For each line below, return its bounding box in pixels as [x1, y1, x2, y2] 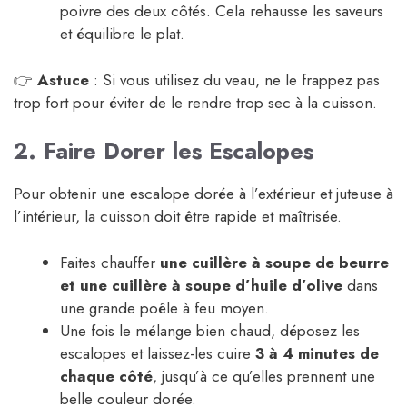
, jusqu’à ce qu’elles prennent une [153, 364, 375, 387]
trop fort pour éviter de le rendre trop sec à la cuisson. [14, 91, 377, 114]
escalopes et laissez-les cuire [60, 342, 255, 364]
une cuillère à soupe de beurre [160, 251, 389, 273]
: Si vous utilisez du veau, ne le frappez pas [89, 68, 380, 91]
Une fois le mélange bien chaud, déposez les [60, 319, 360, 342]
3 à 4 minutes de [255, 342, 379, 364]
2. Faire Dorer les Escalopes [14, 134, 313, 168]
